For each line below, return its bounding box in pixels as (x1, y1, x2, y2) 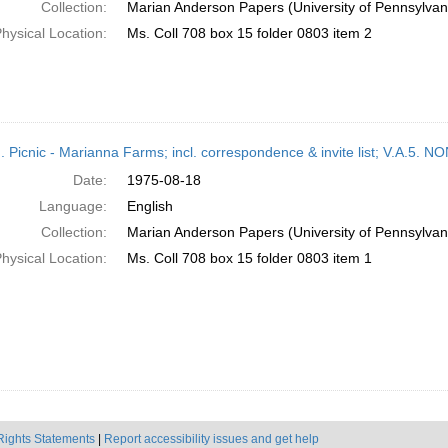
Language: (38, 198, 107, 214)
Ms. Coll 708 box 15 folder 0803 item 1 (126, 250, 372, 266)
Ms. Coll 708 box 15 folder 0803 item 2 (126, 25, 372, 41)
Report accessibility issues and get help (104, 432, 319, 446)
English (126, 198, 173, 214)
